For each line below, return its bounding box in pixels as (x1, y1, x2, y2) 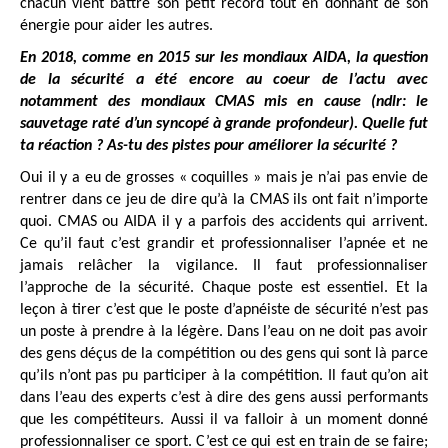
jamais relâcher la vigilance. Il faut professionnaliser (20, 257, 428, 274)
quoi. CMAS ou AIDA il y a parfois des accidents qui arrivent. (20, 213, 428, 230)
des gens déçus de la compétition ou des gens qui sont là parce (20, 345, 428, 362)
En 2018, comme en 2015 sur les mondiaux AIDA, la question (20, 49, 428, 66)
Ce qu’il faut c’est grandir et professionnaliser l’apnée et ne (20, 235, 428, 252)
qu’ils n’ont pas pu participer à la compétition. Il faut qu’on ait (20, 367, 428, 384)
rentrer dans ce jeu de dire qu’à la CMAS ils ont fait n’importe (20, 191, 428, 208)
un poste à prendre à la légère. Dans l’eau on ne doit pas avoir (20, 323, 428, 340)
